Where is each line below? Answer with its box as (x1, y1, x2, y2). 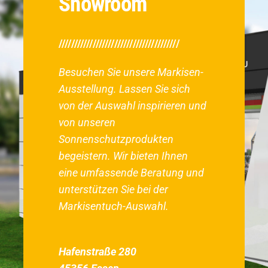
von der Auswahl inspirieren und (59, 99, 207, 112)
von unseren (59, 116, 116, 129)
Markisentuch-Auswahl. (59, 200, 169, 213)
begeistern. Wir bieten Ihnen (59, 150, 188, 163)
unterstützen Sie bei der (59, 183, 169, 196)
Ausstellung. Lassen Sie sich (59, 83, 191, 96)
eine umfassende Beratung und (59, 166, 205, 179)
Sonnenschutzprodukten (59, 133, 174, 146)
